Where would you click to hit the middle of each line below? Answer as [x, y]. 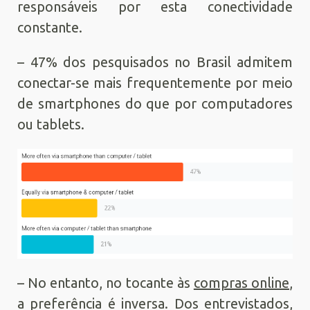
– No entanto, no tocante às [106, 283]
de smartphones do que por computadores [155, 103]
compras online [241, 283]
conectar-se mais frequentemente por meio [155, 83]
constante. [50, 27]
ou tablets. [51, 124]
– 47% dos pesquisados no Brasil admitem [155, 62]
